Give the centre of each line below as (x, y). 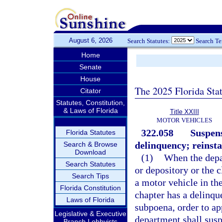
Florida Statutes (90, 132)
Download (90, 152)
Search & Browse (90, 144)
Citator (90, 91)
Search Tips (90, 176)
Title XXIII (184, 112)
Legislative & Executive (90, 214)
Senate (90, 67)
